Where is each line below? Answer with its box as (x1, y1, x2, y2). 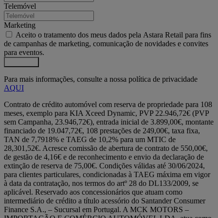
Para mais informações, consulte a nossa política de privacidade (4, 75, 198, 84)
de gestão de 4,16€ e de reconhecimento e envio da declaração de (4, 153, 204, 162)
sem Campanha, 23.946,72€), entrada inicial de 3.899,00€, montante (4, 118, 214, 127)
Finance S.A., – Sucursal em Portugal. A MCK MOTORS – (4, 205, 189, 214)
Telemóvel (4, 2, 36, 11)
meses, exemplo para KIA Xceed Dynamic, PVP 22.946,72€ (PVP (4, 109, 209, 118)
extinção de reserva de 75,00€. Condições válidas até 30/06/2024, (4, 162, 205, 170)
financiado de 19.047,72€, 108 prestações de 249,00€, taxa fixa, (4, 127, 200, 135)
